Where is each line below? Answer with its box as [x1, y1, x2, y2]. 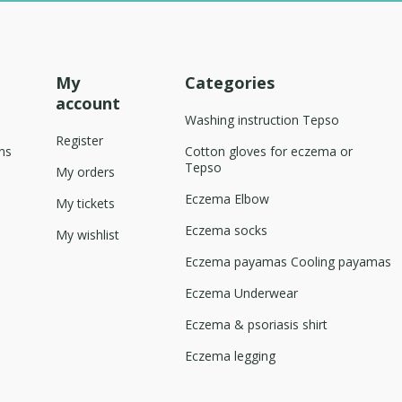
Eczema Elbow [184, 189, 269, 207]
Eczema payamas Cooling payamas [184, 252, 391, 270]
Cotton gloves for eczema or [184, 142, 353, 160]
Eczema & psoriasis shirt [184, 315, 328, 333]
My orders [56, 162, 116, 180]
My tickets [56, 194, 116, 212]
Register [56, 131, 104, 149]
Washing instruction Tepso [184, 110, 339, 128]
